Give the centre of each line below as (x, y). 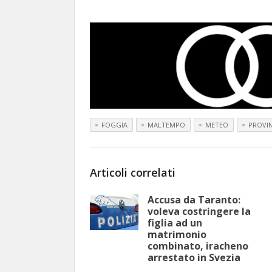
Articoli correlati (133, 172)
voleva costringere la (199, 211)
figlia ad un (175, 223)
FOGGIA (114, 124)
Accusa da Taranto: (194, 199)
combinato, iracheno (198, 246)
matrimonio (177, 234)
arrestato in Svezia (194, 257)
